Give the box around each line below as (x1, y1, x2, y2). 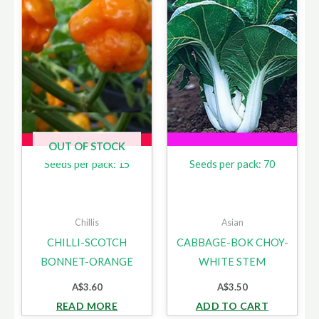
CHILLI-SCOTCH (47, 236, 127, 249)
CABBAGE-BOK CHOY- (176, 236, 288, 249)
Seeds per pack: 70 (189, 157, 275, 170)
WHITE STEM (199, 255, 266, 268)
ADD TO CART (195, 300, 269, 313)
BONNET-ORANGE (41, 255, 133, 268)
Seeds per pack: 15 (44, 157, 130, 170)
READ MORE (56, 300, 118, 313)
